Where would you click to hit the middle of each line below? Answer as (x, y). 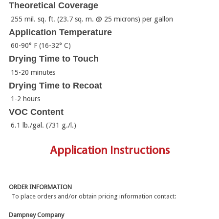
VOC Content (36, 112)
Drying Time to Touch (54, 59)
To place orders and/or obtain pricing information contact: (92, 197)
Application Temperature (60, 32)
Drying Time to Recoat (55, 85)
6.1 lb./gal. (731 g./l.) (44, 125)
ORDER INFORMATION (40, 187)
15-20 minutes (33, 72)
